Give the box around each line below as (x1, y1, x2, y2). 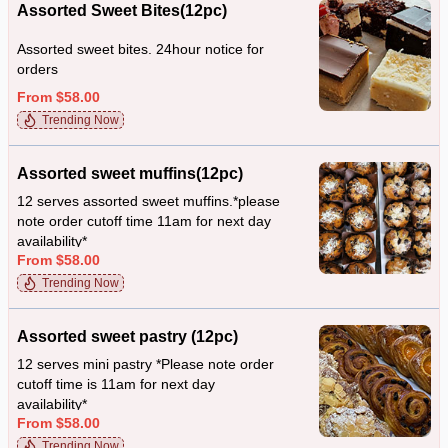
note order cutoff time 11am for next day (17, 213, 271, 230)
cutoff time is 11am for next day (17, 376, 215, 393)
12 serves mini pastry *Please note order (17, 356, 274, 373)
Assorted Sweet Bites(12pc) (17, 2, 227, 19)
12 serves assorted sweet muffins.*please (17, 193, 280, 210)
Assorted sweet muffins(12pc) (17, 165, 243, 182)
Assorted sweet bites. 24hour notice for (17, 41, 264, 57)
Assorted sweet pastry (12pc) (17, 328, 238, 345)
